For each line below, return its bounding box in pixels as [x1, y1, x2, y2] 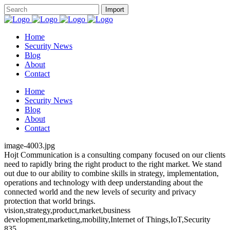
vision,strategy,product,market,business [4, 206, 130, 215]
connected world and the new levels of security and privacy [4, 187, 196, 196]
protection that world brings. [4, 197, 95, 205]
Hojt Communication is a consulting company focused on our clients [4, 150, 225, 159]
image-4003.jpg [4, 141, 55, 150]
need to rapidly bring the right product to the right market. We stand [4, 160, 222, 168]
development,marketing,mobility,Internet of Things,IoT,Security [4, 215, 210, 224]
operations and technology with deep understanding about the [4, 178, 203, 187]
